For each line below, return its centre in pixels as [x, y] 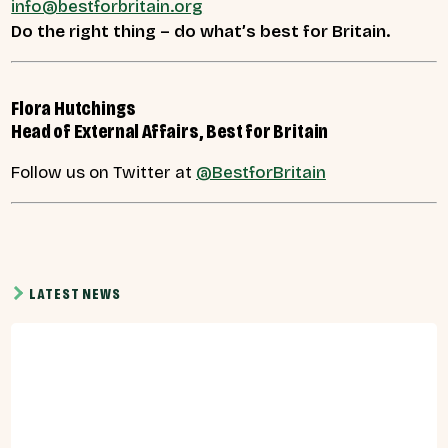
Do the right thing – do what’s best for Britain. [200, 32]
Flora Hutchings [73, 109]
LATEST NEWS [75, 294]
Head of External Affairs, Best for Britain [170, 132]
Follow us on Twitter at [104, 173]
